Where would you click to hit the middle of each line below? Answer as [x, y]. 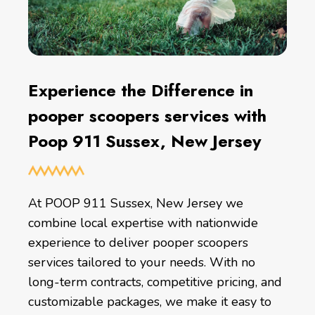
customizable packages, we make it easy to [150, 302]
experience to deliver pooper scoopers [138, 243]
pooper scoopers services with [147, 115]
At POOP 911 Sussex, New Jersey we [136, 204]
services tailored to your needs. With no [142, 263]
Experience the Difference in [141, 90]
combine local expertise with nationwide [143, 223]
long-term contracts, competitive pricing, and [155, 282]
